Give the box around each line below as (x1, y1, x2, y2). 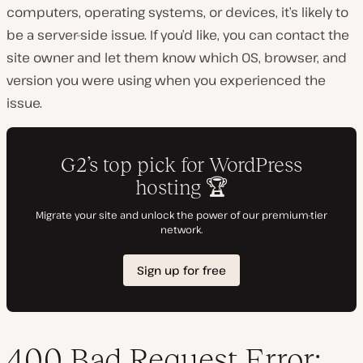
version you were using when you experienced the (6, 70, 326, 89)
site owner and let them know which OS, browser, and (6, 48, 347, 66)
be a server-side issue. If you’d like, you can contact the (6, 25, 349, 44)
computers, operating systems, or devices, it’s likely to (6, 2, 348, 21)
